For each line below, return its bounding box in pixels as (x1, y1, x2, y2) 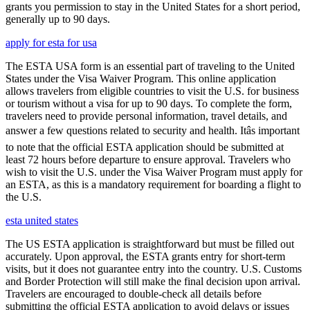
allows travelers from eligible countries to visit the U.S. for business (6, 85, 299, 98)
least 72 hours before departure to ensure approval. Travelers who (6, 154, 291, 166)
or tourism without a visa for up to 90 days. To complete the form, (6, 98, 292, 110)
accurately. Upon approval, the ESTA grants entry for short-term (6, 250, 285, 263)
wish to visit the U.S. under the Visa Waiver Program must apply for (6, 166, 302, 179)
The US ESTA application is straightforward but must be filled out (6, 238, 294, 250)
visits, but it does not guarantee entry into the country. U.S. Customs (6, 263, 302, 275)
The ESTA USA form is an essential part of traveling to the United (6, 60, 295, 73)
